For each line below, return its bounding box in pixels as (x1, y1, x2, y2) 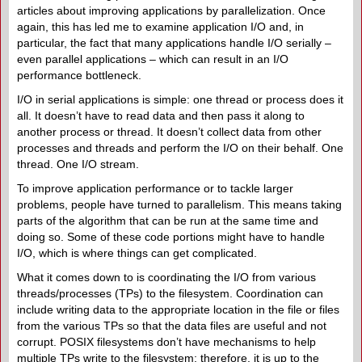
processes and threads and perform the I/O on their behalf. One (17, 141, 343, 154)
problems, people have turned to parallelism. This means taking (17, 198, 342, 211)
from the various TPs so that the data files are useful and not (17, 319, 326, 332)
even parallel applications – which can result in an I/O (17, 53, 288, 65)
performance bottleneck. (17, 69, 141, 82)
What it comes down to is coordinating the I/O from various (17, 271, 316, 284)
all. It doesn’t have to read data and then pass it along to (17, 109, 305, 122)
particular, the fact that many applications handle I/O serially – (17, 36, 331, 49)
